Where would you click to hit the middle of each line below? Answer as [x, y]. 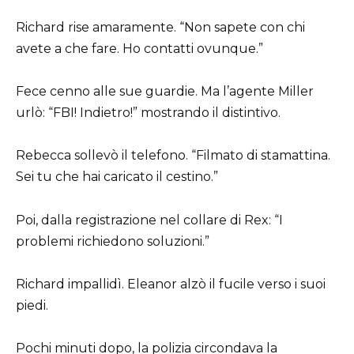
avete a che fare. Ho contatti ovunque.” [139, 48]
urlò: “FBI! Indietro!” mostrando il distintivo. [148, 113]
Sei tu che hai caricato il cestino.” [117, 177]
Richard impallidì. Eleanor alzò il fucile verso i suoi [171, 284]
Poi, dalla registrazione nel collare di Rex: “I [149, 220]
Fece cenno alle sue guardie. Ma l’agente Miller [165, 92]
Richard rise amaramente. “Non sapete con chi [160, 27]
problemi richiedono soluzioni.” [113, 241]
